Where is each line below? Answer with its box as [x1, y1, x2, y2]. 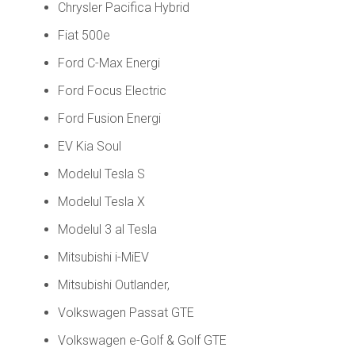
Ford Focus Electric [57, 82, 166, 98]
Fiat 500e [57, 27, 110, 43]
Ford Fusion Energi [57, 110, 161, 126]
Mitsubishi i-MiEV [57, 249, 149, 265]
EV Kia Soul [57, 138, 121, 154]
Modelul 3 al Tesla [57, 221, 157, 237]
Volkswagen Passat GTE [57, 304, 194, 320]
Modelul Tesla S [57, 166, 145, 181]
